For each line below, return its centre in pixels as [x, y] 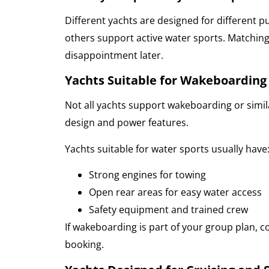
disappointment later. [114, 55]
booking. [84, 245]
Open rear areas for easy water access [175, 192]
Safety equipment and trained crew [168, 210]
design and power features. [126, 123]
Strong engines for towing [147, 175]
